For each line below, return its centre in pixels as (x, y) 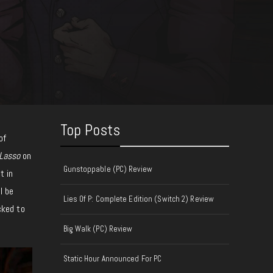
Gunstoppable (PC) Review (108, 169)
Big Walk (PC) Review (98, 229)
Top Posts (90, 130)
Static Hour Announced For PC (112, 259)
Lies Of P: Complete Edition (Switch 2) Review (138, 199)
